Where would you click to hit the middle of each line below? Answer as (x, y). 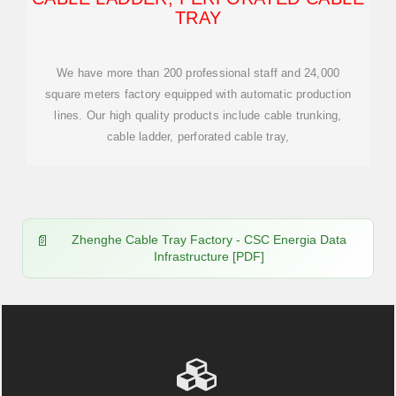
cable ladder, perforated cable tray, (198, 137)
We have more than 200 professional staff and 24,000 (198, 73)
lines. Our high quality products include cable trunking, (198, 115)
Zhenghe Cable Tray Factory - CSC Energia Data (209, 240)
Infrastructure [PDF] (209, 256)
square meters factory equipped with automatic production (198, 94)
